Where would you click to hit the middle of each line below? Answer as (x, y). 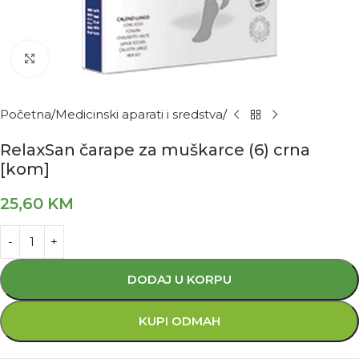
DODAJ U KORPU (179, 279)
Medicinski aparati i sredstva (139, 114)
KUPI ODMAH (179, 321)
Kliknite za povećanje (109, 59)
